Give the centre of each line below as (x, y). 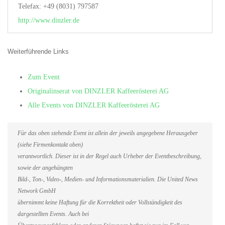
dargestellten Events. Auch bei (53, 214)
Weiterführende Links (38, 51)
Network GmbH (37, 191)
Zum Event (44, 77)
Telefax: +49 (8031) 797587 (58, 6)
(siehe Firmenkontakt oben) (50, 145)
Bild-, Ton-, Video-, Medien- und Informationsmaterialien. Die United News (108, 179)
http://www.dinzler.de (49, 20)
